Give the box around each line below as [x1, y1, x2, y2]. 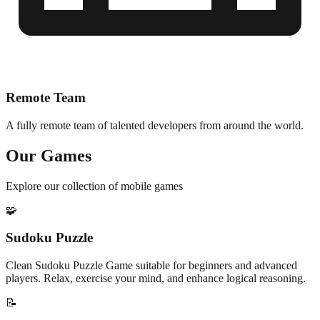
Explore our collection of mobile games [6, 179, 183, 192]
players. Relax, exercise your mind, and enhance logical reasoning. [6, 272, 306, 285]
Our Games [6, 146, 91, 165]
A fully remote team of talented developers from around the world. [6, 119, 304, 131]
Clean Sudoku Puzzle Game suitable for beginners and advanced [6, 259, 297, 272]
